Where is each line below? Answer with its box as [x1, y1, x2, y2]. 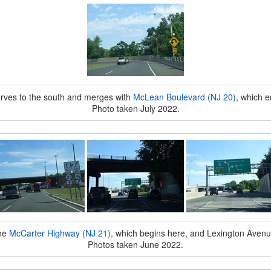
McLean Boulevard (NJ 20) [132, 91, 236, 103]
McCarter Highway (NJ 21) [9, 227, 111, 239]
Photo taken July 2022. [91, 102, 180, 114]
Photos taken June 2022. [88, 238, 183, 250]
